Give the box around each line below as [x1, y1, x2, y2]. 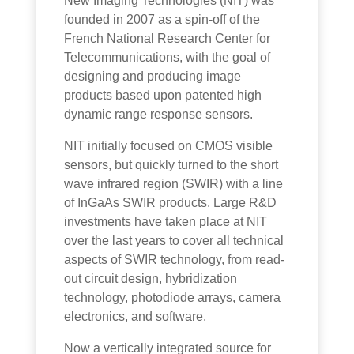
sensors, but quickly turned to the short [64, 158, 279, 172]
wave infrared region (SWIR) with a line [64, 177, 284, 191]
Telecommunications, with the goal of [64, 51, 271, 65]
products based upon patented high [64, 88, 262, 103]
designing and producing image [64, 70, 242, 84]
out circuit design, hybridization [64, 272, 238, 286]
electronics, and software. [64, 310, 207, 324]
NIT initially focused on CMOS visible [64, 139, 273, 153]
